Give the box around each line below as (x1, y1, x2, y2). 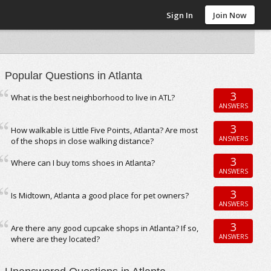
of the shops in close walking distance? (11, 135, 154, 146)
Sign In (166, 10, 194, 21)
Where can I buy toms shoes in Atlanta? (11, 157, 155, 168)
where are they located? (11, 233, 100, 244)
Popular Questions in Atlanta (5, 70, 143, 82)
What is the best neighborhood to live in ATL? (11, 92, 175, 103)
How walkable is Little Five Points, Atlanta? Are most (11, 125, 198, 135)
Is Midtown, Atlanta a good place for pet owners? (11, 190, 189, 201)
